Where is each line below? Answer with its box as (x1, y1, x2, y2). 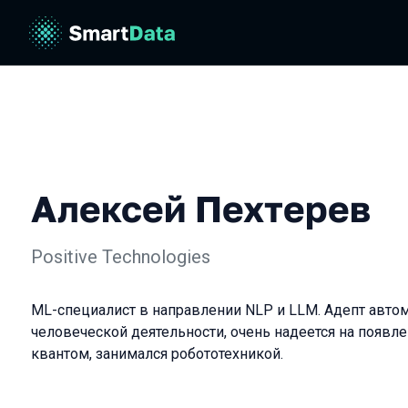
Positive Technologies (31, 246, 210, 268)
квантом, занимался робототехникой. (31, 345, 283, 362)
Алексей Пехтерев (31, 187, 371, 230)
